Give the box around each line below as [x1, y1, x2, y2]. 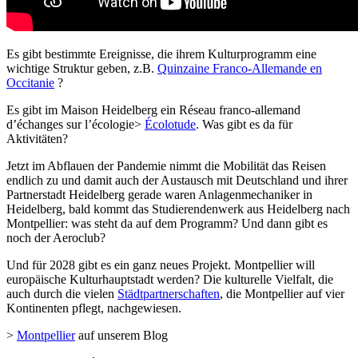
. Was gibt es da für [196, 117, 292, 131]
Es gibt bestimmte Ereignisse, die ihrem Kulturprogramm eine [6, 46, 316, 61]
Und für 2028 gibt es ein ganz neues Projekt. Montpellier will [6, 257, 315, 272]
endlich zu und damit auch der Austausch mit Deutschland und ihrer [6, 173, 348, 187]
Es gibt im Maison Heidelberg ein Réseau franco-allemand [6, 102, 300, 117]
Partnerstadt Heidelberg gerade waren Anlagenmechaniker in [6, 187, 312, 201]
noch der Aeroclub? [6, 230, 105, 245]
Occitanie [6, 75, 54, 89]
